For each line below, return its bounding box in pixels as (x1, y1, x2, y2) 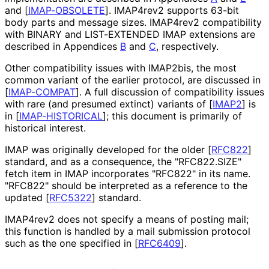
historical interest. (5, 121, 85, 134)
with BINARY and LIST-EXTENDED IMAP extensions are (5, 28, 255, 40)
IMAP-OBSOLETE (28, 4, 105, 16)
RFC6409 (138, 237, 181, 249)
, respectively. (156, 40, 218, 52)
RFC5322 (49, 191, 92, 204)
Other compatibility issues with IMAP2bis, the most (5, 61, 237, 74)
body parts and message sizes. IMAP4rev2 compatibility (5, 16, 262, 28)
